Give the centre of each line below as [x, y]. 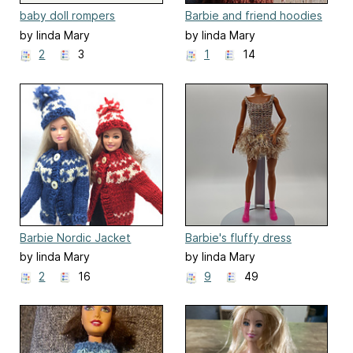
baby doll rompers [68, 16]
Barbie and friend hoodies [254, 16]
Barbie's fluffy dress [238, 237]
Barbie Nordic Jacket [76, 237]
